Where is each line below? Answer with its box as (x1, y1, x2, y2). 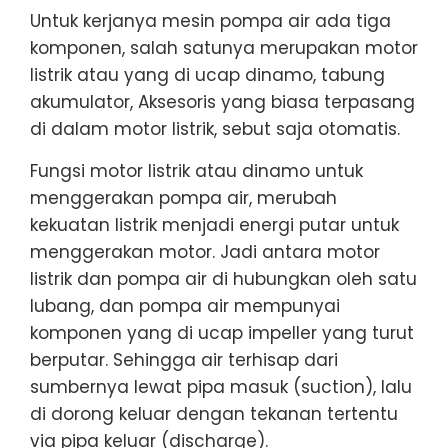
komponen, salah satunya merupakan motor (30, 35, 418, 60)
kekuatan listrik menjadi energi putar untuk (30, 212, 399, 237)
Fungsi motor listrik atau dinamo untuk (30, 158, 363, 183)
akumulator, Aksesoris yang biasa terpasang (30, 89, 415, 114)
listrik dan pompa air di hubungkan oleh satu (30, 266, 417, 291)
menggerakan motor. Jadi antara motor (30, 239, 380, 264)
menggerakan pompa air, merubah (30, 185, 337, 210)
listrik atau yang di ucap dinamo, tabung (30, 62, 385, 87)
